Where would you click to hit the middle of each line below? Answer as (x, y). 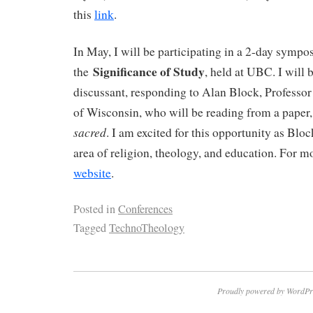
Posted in (94, 209)
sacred (90, 132)
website (92, 173)
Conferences (145, 209)
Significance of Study (149, 72)
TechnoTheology (147, 227)
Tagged (90, 227)
